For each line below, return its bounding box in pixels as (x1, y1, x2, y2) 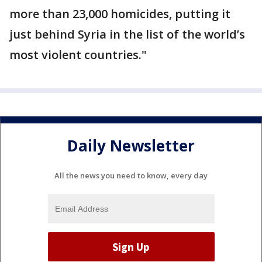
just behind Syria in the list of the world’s (9, 26, 245, 43)
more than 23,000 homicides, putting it (9, 6, 230, 22)
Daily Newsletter (67, 135, 195, 156)
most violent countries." (9, 47, 147, 63)
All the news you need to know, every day (54, 170, 208, 181)
